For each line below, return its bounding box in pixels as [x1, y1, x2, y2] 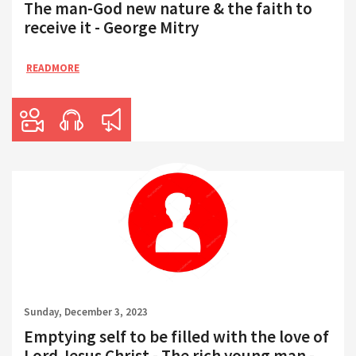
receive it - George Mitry [24, 17, 199, 39]
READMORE [26, 60, 79, 75]
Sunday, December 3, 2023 [24, 304, 148, 319]
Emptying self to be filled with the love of [24, 325, 329, 347]
